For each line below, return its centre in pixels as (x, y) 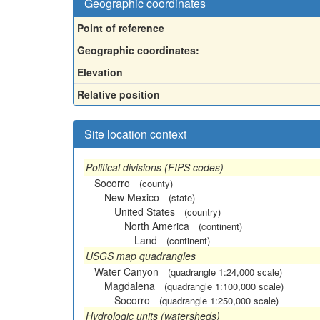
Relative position (119, 94)
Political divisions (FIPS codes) (155, 167)
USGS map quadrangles (141, 255)
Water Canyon (126, 271)
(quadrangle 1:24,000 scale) (225, 271)
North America (157, 225)
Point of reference (121, 27)
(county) (156, 183)
